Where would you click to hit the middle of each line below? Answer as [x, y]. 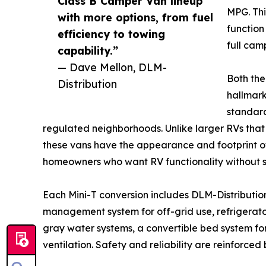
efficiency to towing [111, 34]
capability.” [88, 51]
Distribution [87, 84]
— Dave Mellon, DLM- [112, 67]
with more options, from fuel [135, 18]
